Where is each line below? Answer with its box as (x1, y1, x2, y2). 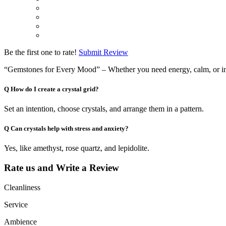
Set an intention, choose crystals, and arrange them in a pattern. (4, 104, 204, 113)
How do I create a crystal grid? (11, 85, 99, 93)
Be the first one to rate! (4, 47, 77, 56)
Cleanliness (4, 183, 40, 192)
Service (4, 200, 28, 209)
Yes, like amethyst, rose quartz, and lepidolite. (4, 144, 149, 153)
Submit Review (79, 47, 128, 56)
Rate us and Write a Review (4, 162, 119, 173)
